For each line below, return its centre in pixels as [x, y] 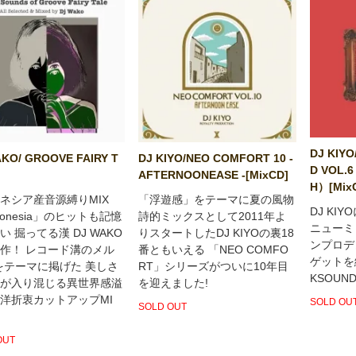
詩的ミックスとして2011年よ [212, 216]
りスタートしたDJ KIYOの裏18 [216, 232]
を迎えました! [173, 282]
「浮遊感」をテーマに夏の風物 [216, 199]
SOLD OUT [162, 306]
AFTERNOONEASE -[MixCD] [213, 174]
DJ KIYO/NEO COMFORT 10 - [215, 158]
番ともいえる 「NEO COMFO [213, 249]
